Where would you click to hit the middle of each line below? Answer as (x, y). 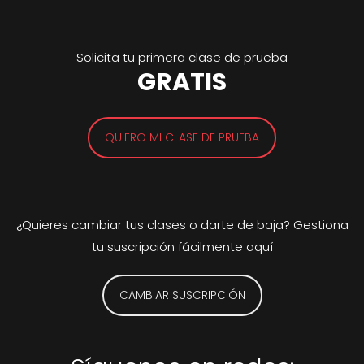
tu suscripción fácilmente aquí (182, 246)
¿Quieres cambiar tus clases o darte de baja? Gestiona (182, 224)
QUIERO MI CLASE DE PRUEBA (182, 137)
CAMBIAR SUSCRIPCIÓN (182, 295)
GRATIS (182, 82)
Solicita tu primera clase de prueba (182, 58)
